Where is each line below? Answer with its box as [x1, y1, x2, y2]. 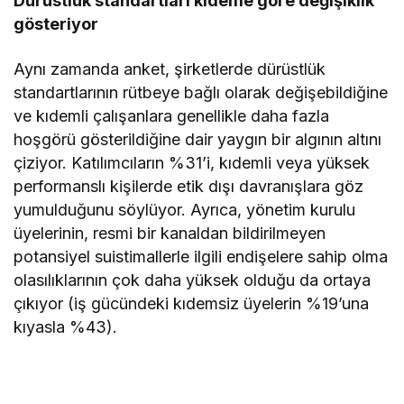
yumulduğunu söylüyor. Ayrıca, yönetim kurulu [14, 199, 356, 219]
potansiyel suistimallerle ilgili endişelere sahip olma [14, 246, 389, 266]
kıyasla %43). [14, 317, 118, 336]
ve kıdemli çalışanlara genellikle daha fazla [14, 106, 330, 125]
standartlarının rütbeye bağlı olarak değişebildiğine [14, 82, 389, 102]
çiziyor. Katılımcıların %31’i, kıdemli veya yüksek [14, 152, 371, 172]
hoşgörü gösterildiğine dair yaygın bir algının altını [14, 129, 382, 149]
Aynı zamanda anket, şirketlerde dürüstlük [14, 59, 326, 78]
